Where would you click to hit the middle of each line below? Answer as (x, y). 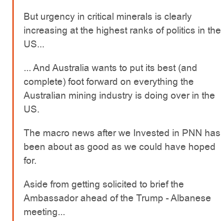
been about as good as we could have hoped (120, 147)
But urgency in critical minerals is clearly (108, 17)
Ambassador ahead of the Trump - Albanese (117, 198)
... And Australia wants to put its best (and (110, 68)
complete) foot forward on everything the (109, 82)
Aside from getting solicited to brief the (104, 184)
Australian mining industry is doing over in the (119, 96)
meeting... (44, 212)
